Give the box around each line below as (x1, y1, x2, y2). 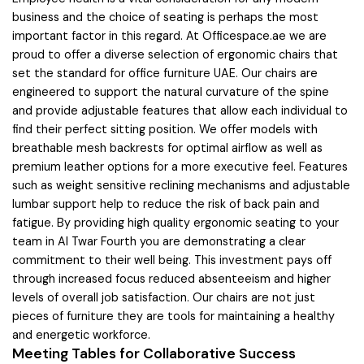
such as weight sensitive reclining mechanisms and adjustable (12, 177, 350, 193)
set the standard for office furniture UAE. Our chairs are (12, 65, 318, 80)
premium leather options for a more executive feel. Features (12, 158, 348, 174)
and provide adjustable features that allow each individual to (12, 102, 348, 118)
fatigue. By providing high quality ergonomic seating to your (12, 214, 339, 230)
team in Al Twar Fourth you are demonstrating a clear (12, 233, 305, 249)
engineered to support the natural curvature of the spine (12, 84, 329, 99)
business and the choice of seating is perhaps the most (12, 9, 318, 24)
